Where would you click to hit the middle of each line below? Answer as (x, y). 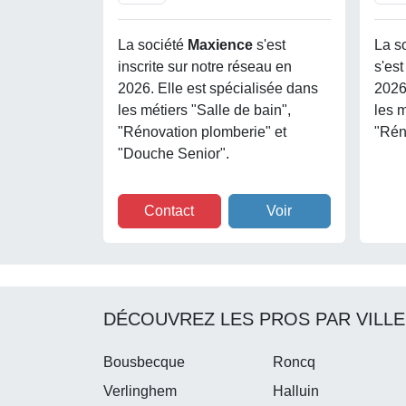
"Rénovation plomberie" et (202, 132)
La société (153, 45)
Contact (169, 211)
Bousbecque (144, 362)
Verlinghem (140, 391)
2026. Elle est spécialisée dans (218, 89)
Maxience (222, 45)
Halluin (296, 391)
